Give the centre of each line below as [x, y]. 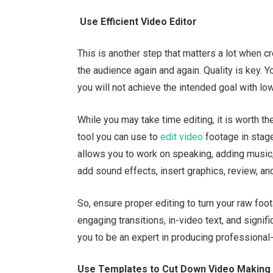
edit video [182, 137]
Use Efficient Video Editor [139, 21]
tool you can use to [119, 137]
